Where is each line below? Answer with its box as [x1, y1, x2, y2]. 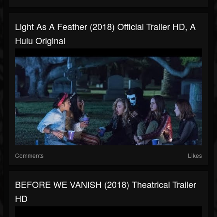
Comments [15, 151, 44, 160]
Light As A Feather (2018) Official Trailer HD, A [15, 20, 196, 33]
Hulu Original [15, 34, 65, 47]
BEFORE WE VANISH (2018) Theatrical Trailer [15, 178, 196, 191]
